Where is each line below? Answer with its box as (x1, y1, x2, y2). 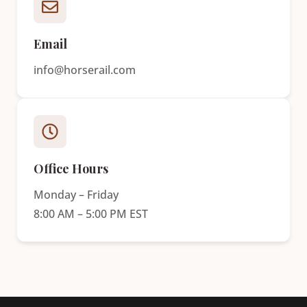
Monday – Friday (34, 187, 119, 202)
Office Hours (34, 160, 108, 177)
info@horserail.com (34, 62, 136, 77)
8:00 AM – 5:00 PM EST (34, 206, 148, 221)
